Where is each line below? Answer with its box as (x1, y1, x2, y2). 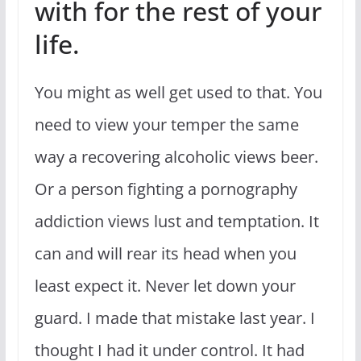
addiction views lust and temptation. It (34, 210, 319, 232)
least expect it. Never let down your (34, 274, 296, 297)
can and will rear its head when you (34, 242, 297, 264)
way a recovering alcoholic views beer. (34, 145, 318, 168)
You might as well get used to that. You (34, 81, 322, 103)
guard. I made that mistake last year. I (34, 306, 315, 329)
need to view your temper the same (34, 113, 299, 135)
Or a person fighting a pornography (34, 177, 297, 200)
